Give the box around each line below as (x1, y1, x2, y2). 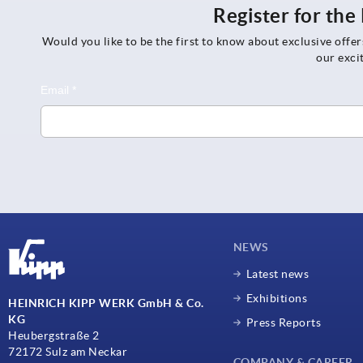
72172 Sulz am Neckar (8, 345, 127, 359)
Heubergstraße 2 (8, 329, 100, 343)
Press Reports (246, 315, 322, 329)
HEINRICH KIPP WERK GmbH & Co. (8, 297, 204, 310)
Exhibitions (246, 291, 308, 305)
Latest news (246, 267, 310, 280)
